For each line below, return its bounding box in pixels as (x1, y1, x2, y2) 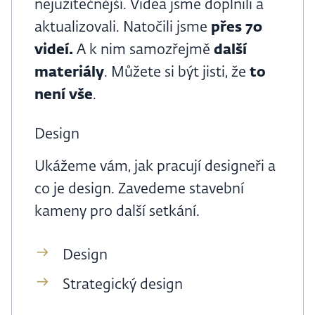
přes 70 (211, 20, 262, 35)
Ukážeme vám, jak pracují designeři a (34, 160, 276, 174)
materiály (34, 65, 104, 80)
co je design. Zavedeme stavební (34, 182, 244, 197)
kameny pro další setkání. (34, 205, 200, 219)
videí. (34, 43, 73, 58)
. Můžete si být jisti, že (104, 65, 250, 80)
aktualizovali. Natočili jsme (34, 20, 211, 35)
